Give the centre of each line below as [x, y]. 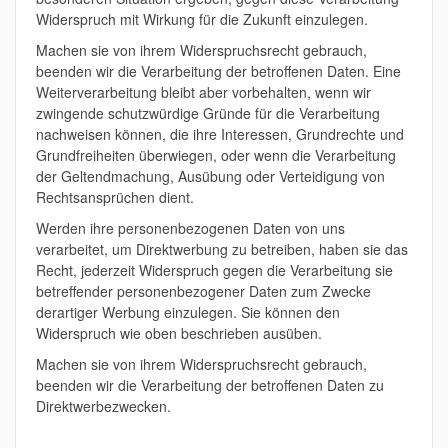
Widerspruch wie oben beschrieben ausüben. [179, 333]
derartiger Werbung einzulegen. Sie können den [188, 312]
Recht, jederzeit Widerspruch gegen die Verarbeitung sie [214, 270]
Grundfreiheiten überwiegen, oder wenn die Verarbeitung [216, 155]
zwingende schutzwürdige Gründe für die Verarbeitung [208, 113]
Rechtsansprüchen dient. [115, 197]
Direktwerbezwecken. [103, 406]
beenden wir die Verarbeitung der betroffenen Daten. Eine [218, 71]
